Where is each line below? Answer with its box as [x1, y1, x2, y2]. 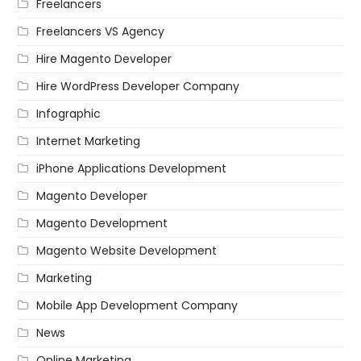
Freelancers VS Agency [36, 23, 165, 39]
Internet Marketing [36, 132, 141, 149]
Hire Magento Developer [36, 50, 172, 67]
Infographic [36, 105, 102, 122]
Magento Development [36, 214, 168, 231]
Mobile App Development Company [36, 297, 239, 313]
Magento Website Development [36, 242, 218, 259]
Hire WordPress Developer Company [36, 77, 240, 94]
